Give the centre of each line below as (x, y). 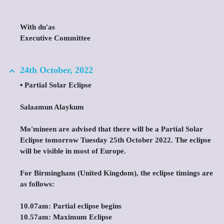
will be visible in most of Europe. (73, 151)
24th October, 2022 (56, 70)
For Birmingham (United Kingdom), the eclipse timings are (116, 173)
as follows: (37, 184)
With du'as (37, 27)
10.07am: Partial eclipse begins (71, 206)
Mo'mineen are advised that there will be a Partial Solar (111, 129)
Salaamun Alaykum (52, 107)
